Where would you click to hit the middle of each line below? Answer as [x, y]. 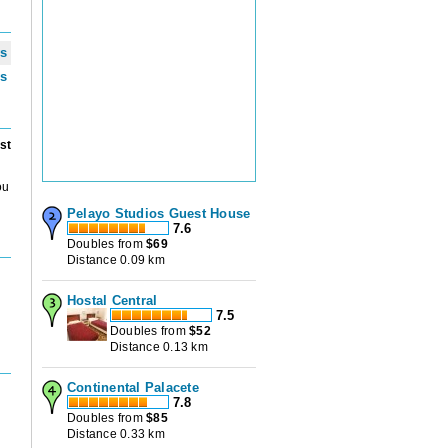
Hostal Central [112, 301]
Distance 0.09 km [116, 260]
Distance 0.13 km [159, 347]
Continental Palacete [133, 388]
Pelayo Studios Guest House [159, 214]
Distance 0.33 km [116, 434]
